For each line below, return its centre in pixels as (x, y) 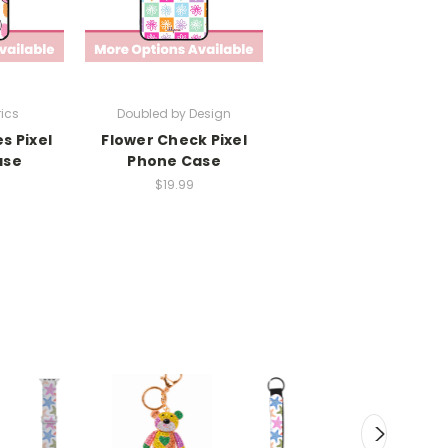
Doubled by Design (174, 113)
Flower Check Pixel (174, 139)
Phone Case (174, 160)
